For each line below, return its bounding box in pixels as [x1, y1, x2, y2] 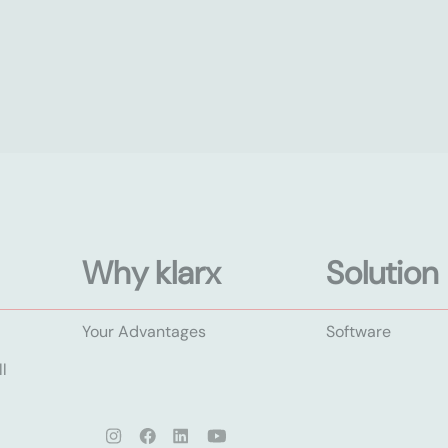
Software [326, 321, 392, 342]
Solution [326, 252, 439, 294]
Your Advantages [81, 321, 206, 342]
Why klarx [81, 252, 220, 294]
